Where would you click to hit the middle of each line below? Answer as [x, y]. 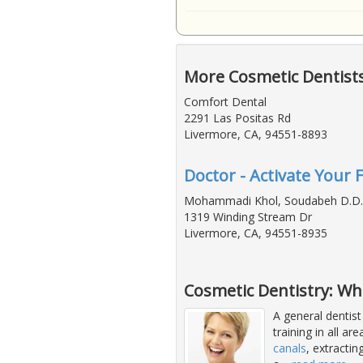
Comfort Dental [225, 102]
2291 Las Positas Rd [237, 118]
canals [290, 348]
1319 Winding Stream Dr [248, 217]
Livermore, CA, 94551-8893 [256, 135]
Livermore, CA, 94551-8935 [256, 233]
